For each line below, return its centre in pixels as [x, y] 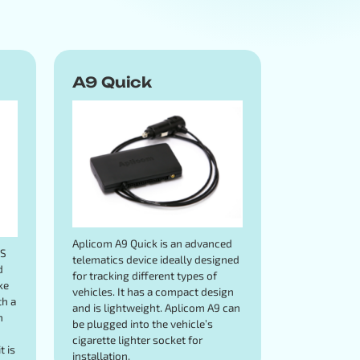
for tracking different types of [144, 275]
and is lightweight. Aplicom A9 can [156, 307]
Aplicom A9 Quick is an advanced [152, 243]
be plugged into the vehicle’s [142, 323]
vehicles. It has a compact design [153, 291]
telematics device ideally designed [155, 259]
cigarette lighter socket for [137, 339]
